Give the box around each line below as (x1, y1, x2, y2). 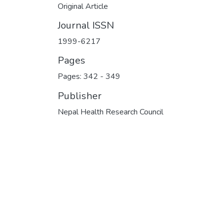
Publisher (58, 89, 102, 103)
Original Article (58, 1, 108, 12)
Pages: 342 (58, 71, 100, 82)
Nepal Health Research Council (58, 107, 163, 117)
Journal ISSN (58, 19, 114, 32)
